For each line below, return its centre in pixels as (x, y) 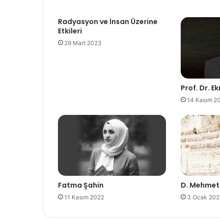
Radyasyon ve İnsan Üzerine (108, 22)
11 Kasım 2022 (84, 197)
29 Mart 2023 (83, 43)
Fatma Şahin (81, 185)
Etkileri (70, 31)
